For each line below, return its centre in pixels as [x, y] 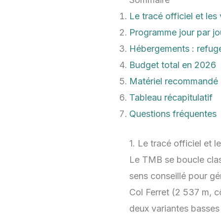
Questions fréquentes [173, 114]
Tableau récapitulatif [171, 98]
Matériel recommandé [174, 81]
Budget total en [162, 65]
